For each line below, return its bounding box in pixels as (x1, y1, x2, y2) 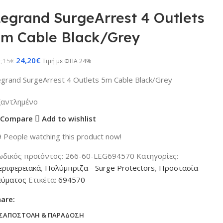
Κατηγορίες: (136, 150, 179, 161)
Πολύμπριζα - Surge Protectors (45, 162, 155, 173)
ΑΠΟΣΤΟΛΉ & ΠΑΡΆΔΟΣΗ (2, 211, 84, 220)
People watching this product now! (3, 131, 122, 141)
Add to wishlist (42, 113, 97, 124)
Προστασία (159, 162, 199, 173)
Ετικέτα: (28, 174, 57, 185)
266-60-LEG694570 (65, 150, 137, 161)
